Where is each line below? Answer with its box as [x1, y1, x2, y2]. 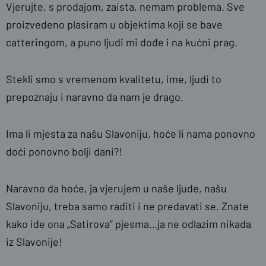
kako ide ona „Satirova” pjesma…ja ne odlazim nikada [6, 217, 251, 230]
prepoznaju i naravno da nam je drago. [6, 90, 183, 103]
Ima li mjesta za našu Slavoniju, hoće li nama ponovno [6, 127, 255, 140]
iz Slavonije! [6, 235, 62, 248]
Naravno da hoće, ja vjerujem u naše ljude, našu [6, 182, 227, 195]
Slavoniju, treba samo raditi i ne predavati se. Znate [6, 199, 249, 213]
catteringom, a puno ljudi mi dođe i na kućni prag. [6, 36, 237, 49]
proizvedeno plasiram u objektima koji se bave [6, 18, 223, 31]
